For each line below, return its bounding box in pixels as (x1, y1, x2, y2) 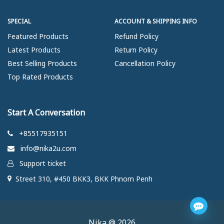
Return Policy (114, 45, 157, 55)
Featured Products (7, 31, 68, 41)
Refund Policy (114, 31, 158, 41)
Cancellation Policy (114, 58, 175, 68)
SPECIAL (7, 17, 31, 26)
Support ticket (17, 158, 66, 168)
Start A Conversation (7, 107, 85, 118)
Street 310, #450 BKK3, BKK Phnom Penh (15, 173, 152, 183)
